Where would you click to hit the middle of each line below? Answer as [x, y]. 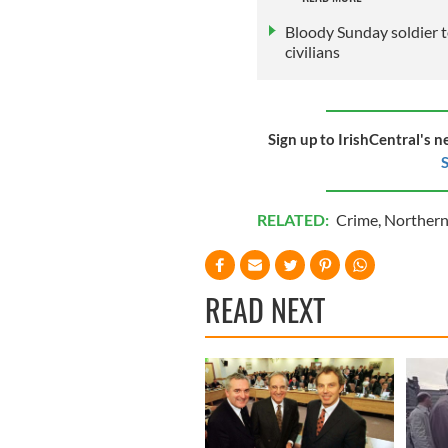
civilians [312, 51]
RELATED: [294, 219]
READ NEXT [265, 309]
